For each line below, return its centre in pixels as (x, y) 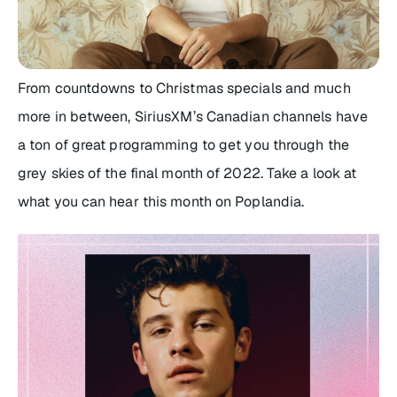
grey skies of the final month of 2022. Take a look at (187, 173)
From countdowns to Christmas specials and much (184, 88)
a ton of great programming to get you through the (183, 144)
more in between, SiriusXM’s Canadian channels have (193, 116)
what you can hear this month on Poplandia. (161, 201)
